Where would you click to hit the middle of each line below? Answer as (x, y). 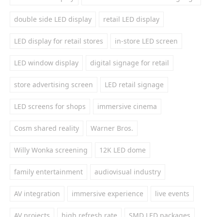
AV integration (37, 194)
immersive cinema (127, 106)
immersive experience (108, 194)
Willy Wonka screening (51, 150)
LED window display (46, 63)
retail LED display (131, 19)
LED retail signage (134, 85)
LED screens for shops (50, 106)
